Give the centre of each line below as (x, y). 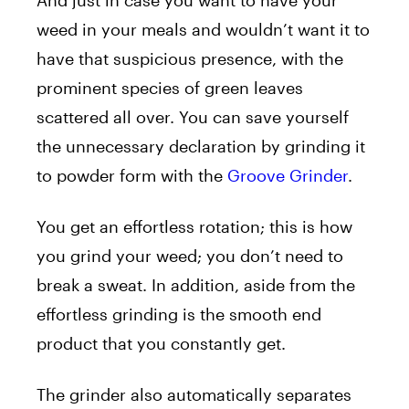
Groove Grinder (288, 175)
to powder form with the (132, 175)
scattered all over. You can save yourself (193, 116)
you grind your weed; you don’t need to (190, 255)
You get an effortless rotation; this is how (194, 226)
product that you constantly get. (161, 343)
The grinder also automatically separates (194, 394)
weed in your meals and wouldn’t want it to (203, 29)
